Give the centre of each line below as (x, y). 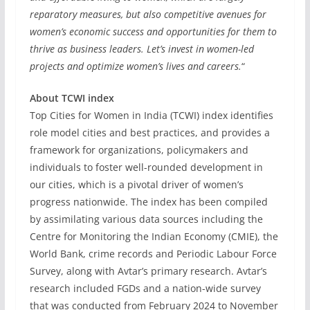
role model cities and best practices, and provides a (149, 133)
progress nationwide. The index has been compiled (148, 202)
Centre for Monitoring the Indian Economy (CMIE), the (154, 236)
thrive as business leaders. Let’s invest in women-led (142, 49)
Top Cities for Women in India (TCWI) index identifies (151, 115)
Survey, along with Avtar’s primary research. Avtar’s (148, 271)
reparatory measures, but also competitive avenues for (148, 14)
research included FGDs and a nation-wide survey (145, 288)
